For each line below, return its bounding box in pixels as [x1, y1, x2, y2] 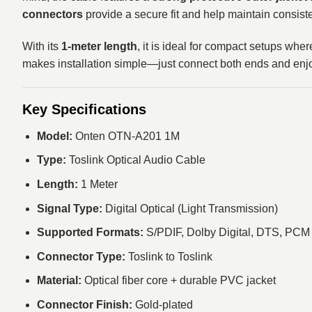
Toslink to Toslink [125, 250, 212, 263]
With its [22, 40, 61, 53]
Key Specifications [22, 101, 146, 117]
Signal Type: [36, 202, 102, 214]
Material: [36, 274, 81, 287]
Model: [36, 130, 72, 142]
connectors [22, 8, 83, 21]
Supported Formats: [36, 226, 143, 239]
